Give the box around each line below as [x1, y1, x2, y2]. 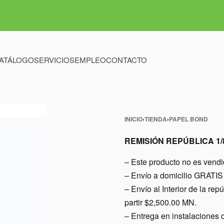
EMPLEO [74, 54, 106, 65]
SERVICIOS [34, 54, 74, 65]
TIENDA [144, 114, 167, 123]
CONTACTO [106, 54, 147, 65]
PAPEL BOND [169, 114, 208, 123]
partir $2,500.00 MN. [124, 196, 196, 208]
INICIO [124, 114, 142, 123]
